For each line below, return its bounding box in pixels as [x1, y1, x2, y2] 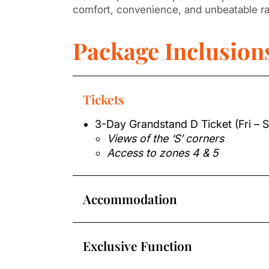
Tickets [82, 91, 124, 108]
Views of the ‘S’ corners [106, 132, 224, 145]
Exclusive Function [82, 237, 192, 255]
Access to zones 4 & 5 [106, 147, 219, 160]
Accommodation [82, 190, 177, 208]
